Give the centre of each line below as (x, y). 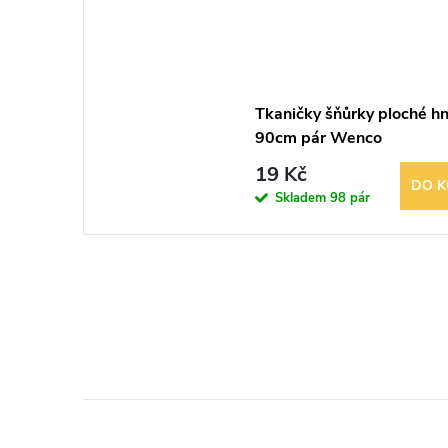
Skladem (302, 197)
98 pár (349, 197)
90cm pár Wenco (318, 137)
